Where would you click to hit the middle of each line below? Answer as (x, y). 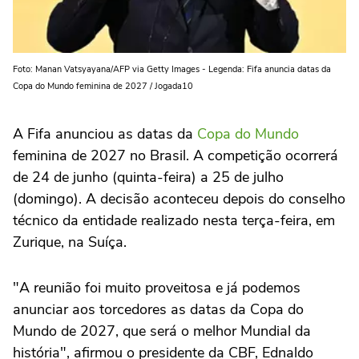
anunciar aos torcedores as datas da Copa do (158, 309)
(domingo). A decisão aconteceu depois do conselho (179, 198)
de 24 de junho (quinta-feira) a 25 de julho (148, 177)
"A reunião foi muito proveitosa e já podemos (157, 287)
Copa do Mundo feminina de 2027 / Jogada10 (103, 86)
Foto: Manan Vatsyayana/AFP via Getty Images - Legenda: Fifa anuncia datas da (172, 69)
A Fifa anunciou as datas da (105, 133)
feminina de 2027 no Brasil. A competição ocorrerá (175, 155)
